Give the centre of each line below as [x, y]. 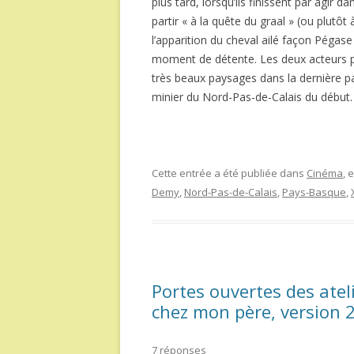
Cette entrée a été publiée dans [229, 173]
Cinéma [325, 173]
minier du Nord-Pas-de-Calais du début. [252, 97]
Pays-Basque [314, 192]
